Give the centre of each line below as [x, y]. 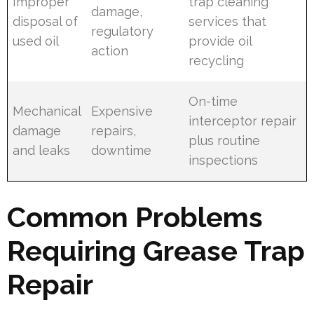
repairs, [114, 131]
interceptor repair [243, 121]
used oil [36, 41]
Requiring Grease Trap [156, 251]
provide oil [220, 41]
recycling [217, 61]
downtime [122, 151]
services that [228, 22]
